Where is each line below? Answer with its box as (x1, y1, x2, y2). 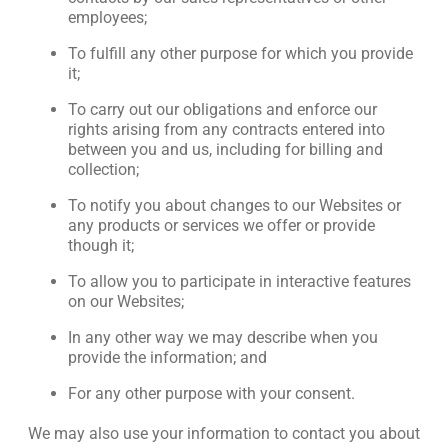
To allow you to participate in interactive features (68, 272, 411, 291)
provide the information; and (68, 348, 267, 367)
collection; (68, 160, 139, 179)
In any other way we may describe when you (68, 328, 378, 347)
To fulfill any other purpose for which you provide (68, 44, 413, 63)
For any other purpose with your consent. (68, 384, 355, 403)
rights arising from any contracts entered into (68, 120, 385, 139)
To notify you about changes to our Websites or (68, 196, 401, 215)
